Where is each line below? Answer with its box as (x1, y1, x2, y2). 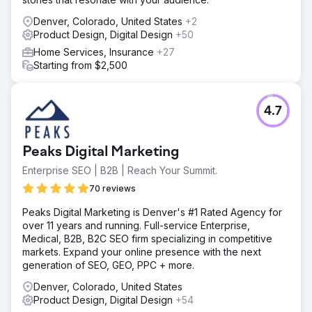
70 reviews (89, 183, 136, 194)
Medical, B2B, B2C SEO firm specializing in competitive (22, 233, 272, 244)
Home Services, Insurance (33, 46, 157, 58)
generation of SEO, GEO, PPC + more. (22, 259, 194, 271)
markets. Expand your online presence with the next (22, 246, 261, 258)
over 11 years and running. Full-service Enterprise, (22, 219, 250, 231)
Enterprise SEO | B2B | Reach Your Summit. (22, 164, 217, 176)
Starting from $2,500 (33, 59, 127, 71)
